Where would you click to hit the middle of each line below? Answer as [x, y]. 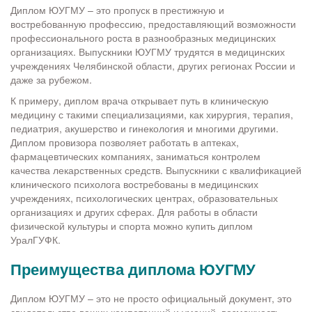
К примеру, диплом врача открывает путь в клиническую [140, 101]
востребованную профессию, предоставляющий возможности [153, 24]
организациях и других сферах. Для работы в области [134, 212]
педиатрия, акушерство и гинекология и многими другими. [145, 128]
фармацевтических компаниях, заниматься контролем [135, 156]
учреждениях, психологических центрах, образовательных [144, 198]
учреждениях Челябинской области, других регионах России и [153, 66]
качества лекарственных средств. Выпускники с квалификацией [156, 170]
